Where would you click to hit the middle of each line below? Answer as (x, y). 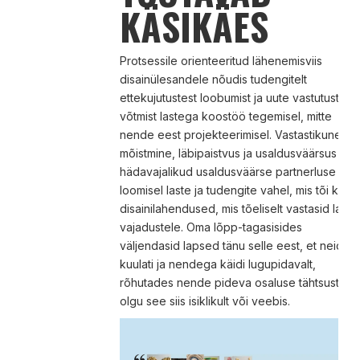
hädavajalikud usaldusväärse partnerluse (227, 171)
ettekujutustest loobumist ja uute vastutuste (233, 97)
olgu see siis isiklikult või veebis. (205, 301)
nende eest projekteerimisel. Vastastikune (230, 134)
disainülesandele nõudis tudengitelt (213, 79)
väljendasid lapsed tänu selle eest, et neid (231, 245)
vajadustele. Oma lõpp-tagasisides (211, 227)
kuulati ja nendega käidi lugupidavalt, (217, 264)
